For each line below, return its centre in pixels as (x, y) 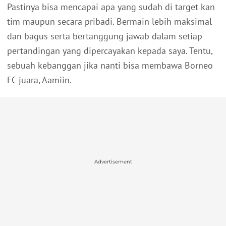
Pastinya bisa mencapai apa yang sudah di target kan (111, 7)
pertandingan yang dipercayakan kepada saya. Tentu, (110, 51)
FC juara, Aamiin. (39, 80)
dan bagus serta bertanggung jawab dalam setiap (105, 36)
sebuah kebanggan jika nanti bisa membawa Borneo (110, 66)
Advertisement (113, 161)
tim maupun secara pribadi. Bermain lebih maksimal (109, 22)
